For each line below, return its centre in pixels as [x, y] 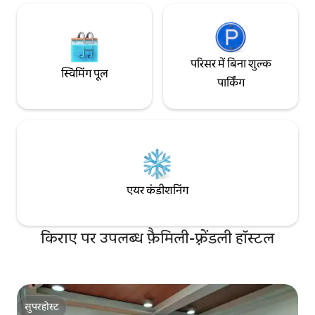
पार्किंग [231, 83]
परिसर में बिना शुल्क [231, 64]
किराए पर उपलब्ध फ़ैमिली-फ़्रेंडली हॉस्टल [157, 238]
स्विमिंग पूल [84, 73]
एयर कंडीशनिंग [157, 190]
